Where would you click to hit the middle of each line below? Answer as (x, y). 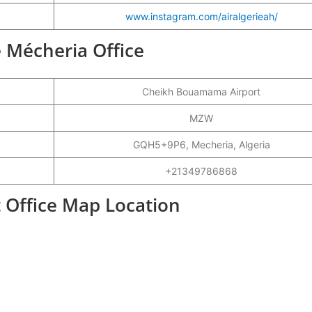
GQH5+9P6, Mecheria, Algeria (201, 144)
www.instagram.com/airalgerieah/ (201, 16)
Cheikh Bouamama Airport (201, 91)
